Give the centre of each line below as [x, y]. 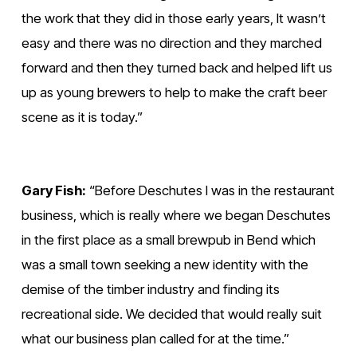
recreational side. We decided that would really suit [171, 314]
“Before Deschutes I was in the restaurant [210, 190]
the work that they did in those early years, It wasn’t [173, 18]
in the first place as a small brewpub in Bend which [168, 239]
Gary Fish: [53, 190]
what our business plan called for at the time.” [155, 338]
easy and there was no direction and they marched [171, 43]
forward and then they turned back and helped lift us [177, 67]
